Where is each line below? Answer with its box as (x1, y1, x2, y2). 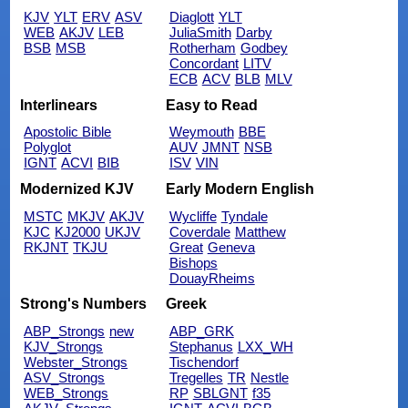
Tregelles (168, 369, 223, 385)
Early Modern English (165, 180, 314, 197)
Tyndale (220, 208, 268, 224)
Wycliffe (168, 208, 217, 224)
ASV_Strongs (24, 369, 106, 385)
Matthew (234, 223, 286, 240)
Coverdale (168, 223, 230, 240)
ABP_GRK (168, 322, 234, 339)
